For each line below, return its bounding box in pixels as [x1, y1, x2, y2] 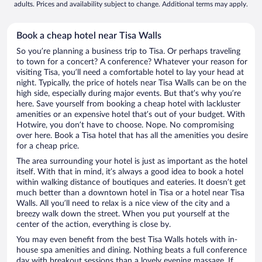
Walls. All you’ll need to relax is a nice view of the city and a [16, 199, 230, 208]
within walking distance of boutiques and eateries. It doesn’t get [16, 178, 246, 187]
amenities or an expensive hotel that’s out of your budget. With [16, 111, 245, 119]
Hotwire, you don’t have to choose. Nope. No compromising [16, 121, 234, 130]
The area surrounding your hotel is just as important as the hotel [16, 157, 247, 166]
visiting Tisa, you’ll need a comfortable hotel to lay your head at [16, 68, 244, 77]
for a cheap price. [16, 142, 79, 151]
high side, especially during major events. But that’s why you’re [16, 89, 241, 98]
